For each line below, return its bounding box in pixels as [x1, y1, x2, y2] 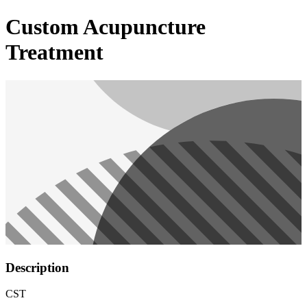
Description [5, 260, 69, 275]
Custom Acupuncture [5, 14, 206, 40]
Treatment [5, 40, 103, 65]
